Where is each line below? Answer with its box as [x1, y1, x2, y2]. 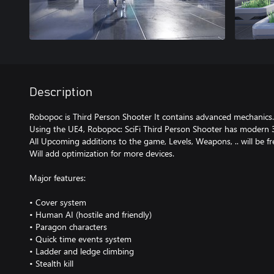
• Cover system [29, 196, 86, 208]
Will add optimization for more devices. [29, 147, 174, 159]
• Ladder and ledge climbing [29, 245, 134, 257]
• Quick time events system [29, 233, 131, 245]
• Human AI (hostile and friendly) [29, 209, 152, 220]
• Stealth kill [29, 257, 73, 269]
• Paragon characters [29, 221, 107, 232]
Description [29, 86, 92, 98]
